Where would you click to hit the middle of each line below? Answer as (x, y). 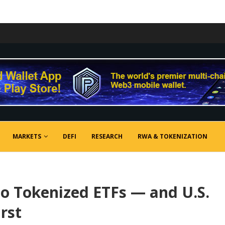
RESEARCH (107, 136)
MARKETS (27, 136)
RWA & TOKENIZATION (173, 136)
